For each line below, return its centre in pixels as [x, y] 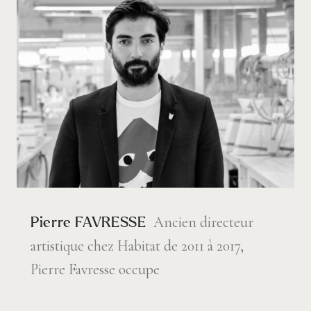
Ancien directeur [204, 222]
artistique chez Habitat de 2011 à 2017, [137, 245]
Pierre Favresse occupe [95, 269]
